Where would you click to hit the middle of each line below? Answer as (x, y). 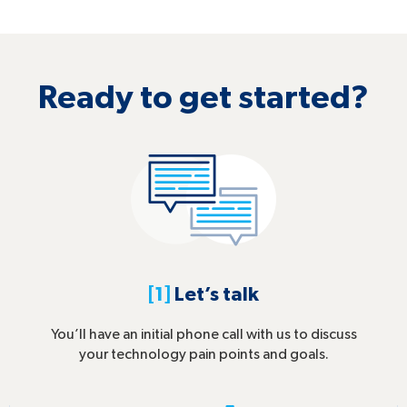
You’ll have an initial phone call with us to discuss (203, 335)
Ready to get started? (203, 99)
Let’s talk (215, 295)
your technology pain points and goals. (203, 355)
